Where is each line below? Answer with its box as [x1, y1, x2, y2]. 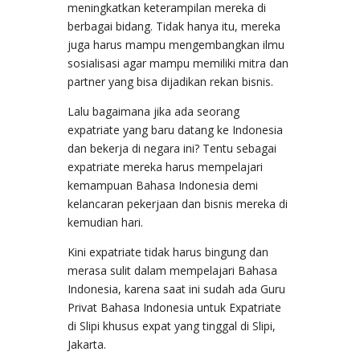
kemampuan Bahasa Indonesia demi [67, 177, 258, 193]
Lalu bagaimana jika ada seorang [67, 103, 239, 119]
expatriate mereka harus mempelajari [67, 158, 263, 174]
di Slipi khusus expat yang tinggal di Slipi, [67, 317, 276, 333]
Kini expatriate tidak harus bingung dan [67, 243, 268, 260]
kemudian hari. [67, 214, 143, 230]
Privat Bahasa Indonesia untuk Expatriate [67, 299, 281, 315]
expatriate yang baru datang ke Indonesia [67, 121, 283, 137]
